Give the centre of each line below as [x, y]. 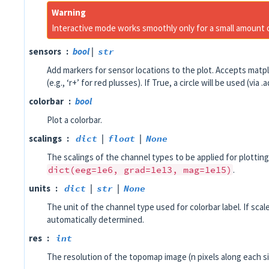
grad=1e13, [151, 170]
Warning [69, 12]
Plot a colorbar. [74, 120]
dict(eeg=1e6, [83, 170]
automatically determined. [95, 219]
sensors [45, 51]
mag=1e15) [207, 170]
